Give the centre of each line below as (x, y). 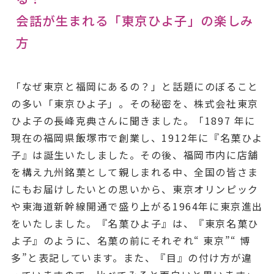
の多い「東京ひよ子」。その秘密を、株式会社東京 (135, 104)
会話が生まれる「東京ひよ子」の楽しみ (135, 20)
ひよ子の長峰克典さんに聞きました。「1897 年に (133, 121)
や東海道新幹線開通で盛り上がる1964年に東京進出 (137, 206)
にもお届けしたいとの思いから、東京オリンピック (135, 189)
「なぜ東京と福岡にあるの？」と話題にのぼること (135, 87)
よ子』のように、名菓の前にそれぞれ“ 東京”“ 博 (131, 241)
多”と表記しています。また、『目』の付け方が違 (131, 258)
